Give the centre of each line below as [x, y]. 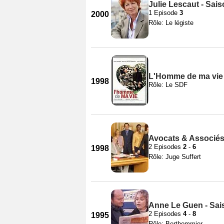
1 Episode [164, 12]
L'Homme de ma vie [186, 76]
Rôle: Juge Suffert [175, 156]
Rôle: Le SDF [168, 84]
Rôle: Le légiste [171, 22]
